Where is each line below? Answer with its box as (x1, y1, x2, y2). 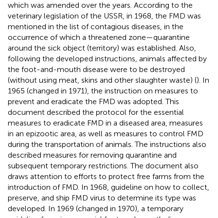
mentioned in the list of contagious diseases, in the (8, 21, 183, 31)
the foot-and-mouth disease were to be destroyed (8, 64, 185, 74)
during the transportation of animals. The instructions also (8, 139, 206, 149)
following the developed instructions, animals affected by (8, 54, 207, 63)
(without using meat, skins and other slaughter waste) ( (8, 75, 197, 85)
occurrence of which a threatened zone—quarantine (8, 32, 190, 42)
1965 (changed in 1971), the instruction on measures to (8, 86, 198, 95)
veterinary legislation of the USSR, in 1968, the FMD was (8, 11, 201, 20)
